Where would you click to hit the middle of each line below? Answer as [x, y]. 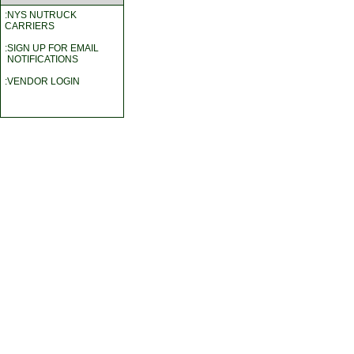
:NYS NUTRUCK [41, 15]
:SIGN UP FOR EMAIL [52, 49]
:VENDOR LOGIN [42, 82]
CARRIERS [30, 26]
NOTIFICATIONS [41, 60]
